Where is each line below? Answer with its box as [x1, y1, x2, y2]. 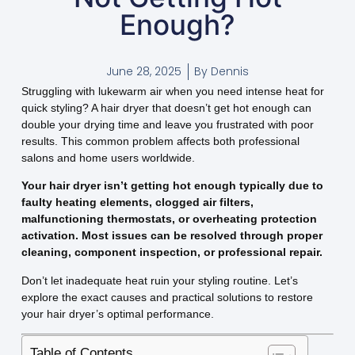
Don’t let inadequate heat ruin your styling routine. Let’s [21, 273, 298, 287]
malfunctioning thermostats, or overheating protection [21, 212, 317, 226]
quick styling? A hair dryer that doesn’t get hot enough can [21, 101, 311, 115]
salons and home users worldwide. [21, 151, 195, 165]
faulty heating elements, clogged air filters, [21, 196, 254, 209]
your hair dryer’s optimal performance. [21, 307, 214, 320]
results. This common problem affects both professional [21, 135, 300, 148]
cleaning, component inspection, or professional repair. [21, 246, 323, 259]
